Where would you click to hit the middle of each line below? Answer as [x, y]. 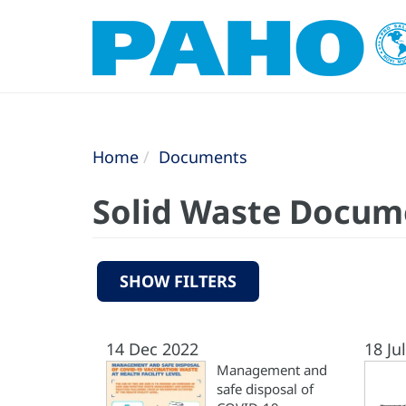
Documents [203, 157]
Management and [272, 370]
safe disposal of [265, 389]
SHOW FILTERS [178, 281]
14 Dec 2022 [152, 349]
